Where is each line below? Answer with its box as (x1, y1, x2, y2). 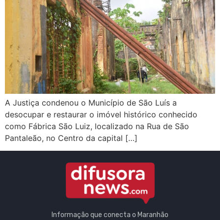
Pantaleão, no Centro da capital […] (5, 133, 137, 143)
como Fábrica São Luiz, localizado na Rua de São (5, 121, 189, 131)
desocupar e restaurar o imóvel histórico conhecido (5, 109, 197, 119)
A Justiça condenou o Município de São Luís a (5, 97, 177, 108)
